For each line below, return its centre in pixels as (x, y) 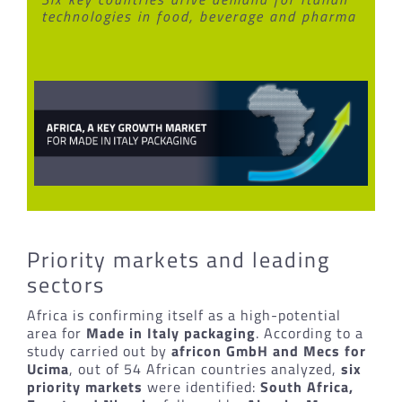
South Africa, (306, 386)
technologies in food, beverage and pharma (199, 17)
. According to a (309, 332)
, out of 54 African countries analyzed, (205, 368)
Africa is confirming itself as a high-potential (184, 315)
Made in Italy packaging (170, 332)
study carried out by (99, 350)
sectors (66, 284)
